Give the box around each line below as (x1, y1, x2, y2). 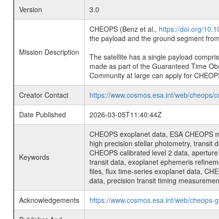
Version (19, 4, 42, 14)
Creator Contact (19, 90, 68, 100)
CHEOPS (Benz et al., (89, 24, 159, 34)
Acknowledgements (19, 195, 79, 205)
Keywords (19, 152, 49, 162)
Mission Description (19, 47, 79, 57)
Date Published (19, 109, 66, 119)
